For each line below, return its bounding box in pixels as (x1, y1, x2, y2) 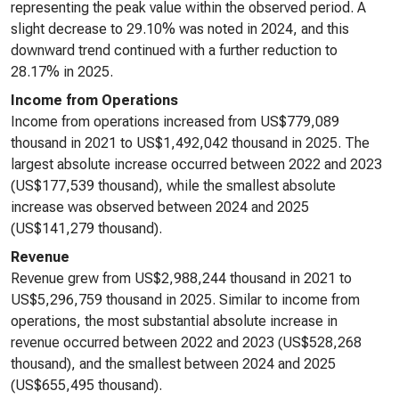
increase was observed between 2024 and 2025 (11, 199, 309, 216)
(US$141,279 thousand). (11, 220, 162, 237)
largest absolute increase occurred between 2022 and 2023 (11, 156, 382, 173)
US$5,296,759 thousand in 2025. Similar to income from (11, 291, 360, 308)
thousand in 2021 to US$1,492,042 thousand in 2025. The (11, 134, 370, 151)
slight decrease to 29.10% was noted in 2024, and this (11, 20, 349, 37)
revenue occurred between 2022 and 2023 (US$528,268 (11, 334, 362, 351)
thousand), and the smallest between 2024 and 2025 (11, 355, 336, 372)
